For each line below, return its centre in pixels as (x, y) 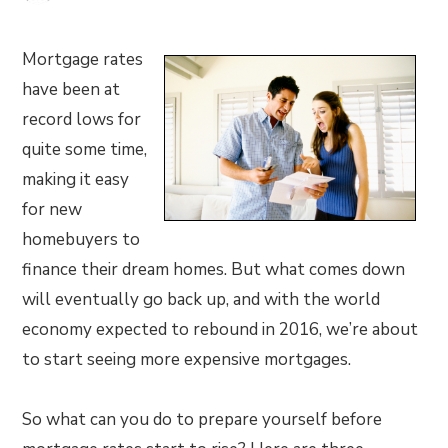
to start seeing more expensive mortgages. (187, 359)
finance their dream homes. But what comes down (214, 269)
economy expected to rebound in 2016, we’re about (220, 329)
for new (52, 209)
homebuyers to (81, 239)
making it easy (76, 179)
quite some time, (85, 149)
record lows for (82, 119)
